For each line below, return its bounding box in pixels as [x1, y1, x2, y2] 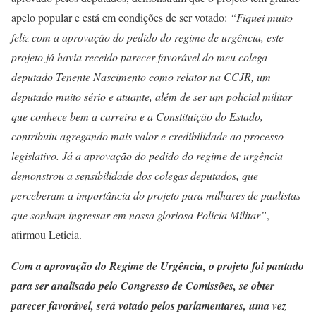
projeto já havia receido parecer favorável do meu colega [11, 49, 267, 64]
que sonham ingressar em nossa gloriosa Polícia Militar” [11, 207, 267, 222]
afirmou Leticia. [11, 226, 82, 242]
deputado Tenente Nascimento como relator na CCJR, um [11, 68, 271, 84]
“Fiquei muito [227, 9, 293, 25]
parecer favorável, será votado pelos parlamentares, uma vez [11, 297, 286, 313]
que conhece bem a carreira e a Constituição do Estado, [11, 108, 263, 123]
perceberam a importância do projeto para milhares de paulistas [11, 187, 300, 202]
